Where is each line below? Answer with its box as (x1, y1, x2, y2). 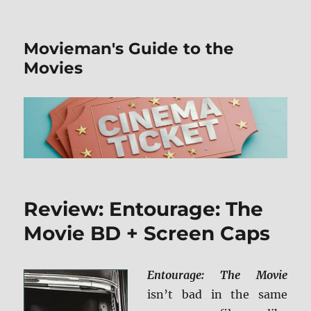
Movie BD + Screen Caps (24, 221, 271, 246)
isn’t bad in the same (147, 287, 287, 302)
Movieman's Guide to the (24, 39, 235, 58)
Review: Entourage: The (24, 197, 264, 221)
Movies (24, 58, 83, 78)
